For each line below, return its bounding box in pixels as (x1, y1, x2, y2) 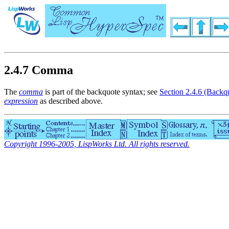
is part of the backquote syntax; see (43, 87, 159, 97)
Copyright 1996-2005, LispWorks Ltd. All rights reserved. (4, 140, 190, 149)
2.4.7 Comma (4, 63, 73, 77)
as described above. (38, 97, 103, 106)
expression (4, 97, 38, 106)
